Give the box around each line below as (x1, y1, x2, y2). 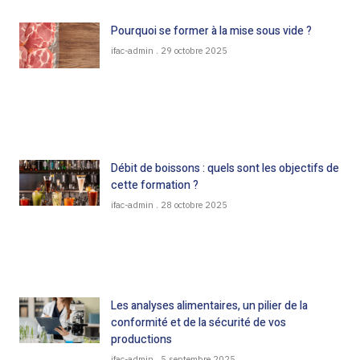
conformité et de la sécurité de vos (111, 314, 286, 332)
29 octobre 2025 (158, 45, 227, 57)
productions (111, 331, 172, 349)
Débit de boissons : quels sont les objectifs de (111, 160, 339, 178)
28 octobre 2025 (158, 199, 227, 211)
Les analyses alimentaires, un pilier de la (111, 297, 308, 315)
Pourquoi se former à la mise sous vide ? (111, 22, 312, 40)
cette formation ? (111, 177, 198, 194)
